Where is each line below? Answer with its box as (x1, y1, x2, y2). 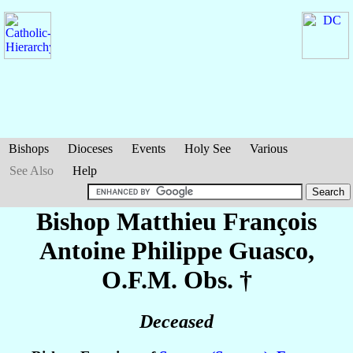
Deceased (139, 311, 214, 333)
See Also (9, 164, 54, 177)
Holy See (184, 142, 231, 155)
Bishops (9, 142, 49, 155)
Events (132, 142, 165, 155)
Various (250, 142, 288, 155)
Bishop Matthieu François (36, 207, 317, 236)
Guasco (228, 236, 308, 265)
